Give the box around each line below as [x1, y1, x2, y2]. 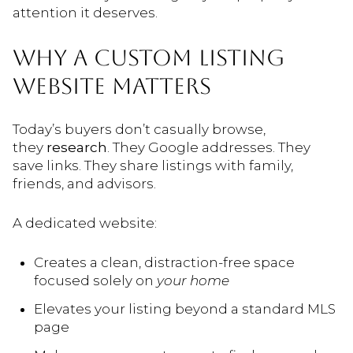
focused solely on [33, 272, 157, 288]
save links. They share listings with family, [13, 158, 293, 174]
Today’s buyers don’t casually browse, [13, 121, 266, 138]
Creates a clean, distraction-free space [33, 254, 295, 270]
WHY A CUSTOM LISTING [13, 44, 284, 70]
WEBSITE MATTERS [13, 72, 211, 98]
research [46, 139, 107, 156]
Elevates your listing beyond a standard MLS [33, 300, 336, 317]
